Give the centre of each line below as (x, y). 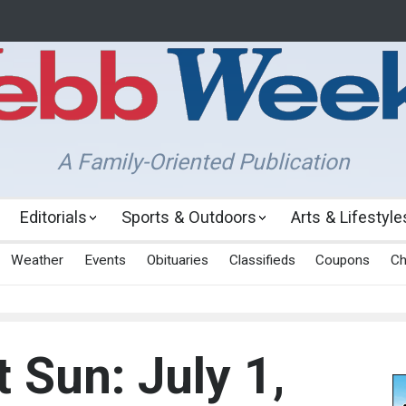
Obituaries (177, 261)
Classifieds (262, 261)
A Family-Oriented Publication (203, 162)
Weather (38, 261)
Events (105, 261)
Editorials (53, 217)
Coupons (343, 261)
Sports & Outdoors (188, 217)
